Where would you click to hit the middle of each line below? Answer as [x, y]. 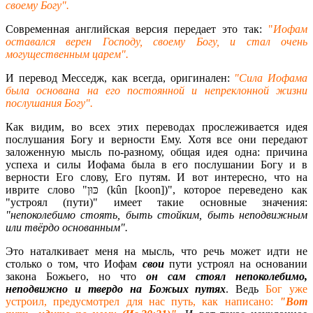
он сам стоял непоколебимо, [222, 277]
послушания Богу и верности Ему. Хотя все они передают [156, 140]
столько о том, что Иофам [74, 264]
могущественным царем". [67, 54]
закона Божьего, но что [71, 277]
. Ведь [246, 289]
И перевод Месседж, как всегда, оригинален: [120, 78]
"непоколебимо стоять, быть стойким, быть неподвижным [156, 215]
